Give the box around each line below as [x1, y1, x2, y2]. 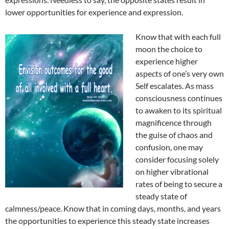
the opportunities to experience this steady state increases [5, 216, 210, 226]
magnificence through [135, 118, 212, 128]
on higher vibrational [135, 167, 209, 177]
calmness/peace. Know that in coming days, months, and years [5, 203, 221, 214]
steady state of [135, 191, 187, 201]
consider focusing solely [135, 154, 219, 165]
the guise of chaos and [135, 130, 213, 140]
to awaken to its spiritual [135, 105, 222, 116]
